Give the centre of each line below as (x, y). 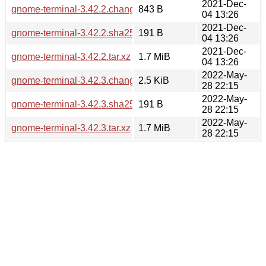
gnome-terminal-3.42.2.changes (78, 9)
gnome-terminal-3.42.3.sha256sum (85, 104)
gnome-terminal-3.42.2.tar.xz (71, 56)
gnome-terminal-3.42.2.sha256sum (85, 33)
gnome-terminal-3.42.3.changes (78, 80)
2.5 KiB (154, 80)
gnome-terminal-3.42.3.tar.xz (71, 128)
